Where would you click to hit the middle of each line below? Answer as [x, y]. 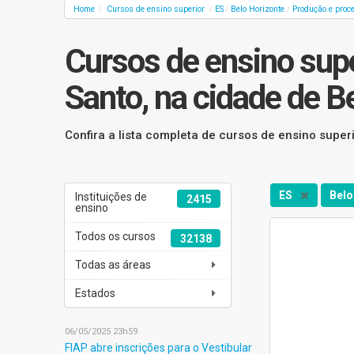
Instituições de [111, 197]
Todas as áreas [113, 265]
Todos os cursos [116, 237]
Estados [96, 294]
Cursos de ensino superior [156, 9]
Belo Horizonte [258, 9]
